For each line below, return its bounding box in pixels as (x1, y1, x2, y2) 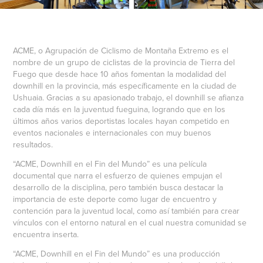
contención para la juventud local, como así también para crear (13, 204, 240, 217)
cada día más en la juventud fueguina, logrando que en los (13, 103, 226, 115)
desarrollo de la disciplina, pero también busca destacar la (13, 181, 224, 193)
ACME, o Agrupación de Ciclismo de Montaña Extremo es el (13, 44, 229, 56)
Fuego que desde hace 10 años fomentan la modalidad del (13, 68, 227, 80)
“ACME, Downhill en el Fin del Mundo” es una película (13, 157, 207, 170)
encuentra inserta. (13, 228, 79, 240)
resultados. (13, 138, 53, 150)
